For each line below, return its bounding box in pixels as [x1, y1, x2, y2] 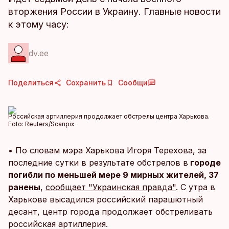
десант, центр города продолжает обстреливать [8, 207, 213, 217]
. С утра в [176, 182, 215, 192]
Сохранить [66, 78, 106, 87]
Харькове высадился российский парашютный [8, 194, 203, 204]
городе [188, 157, 221, 168]
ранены [8, 182, 40, 192]
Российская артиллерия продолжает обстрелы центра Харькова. [8, 112, 210, 120]
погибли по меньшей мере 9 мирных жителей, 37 [8, 170, 219, 180]
